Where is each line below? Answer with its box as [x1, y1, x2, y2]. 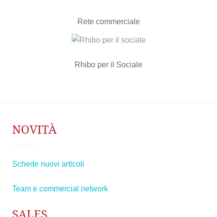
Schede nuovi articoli [12, 159, 84, 168]
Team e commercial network [12, 184, 108, 193]
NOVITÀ [12, 121, 57, 137]
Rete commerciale [77, 17, 140, 26]
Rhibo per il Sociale [75, 60, 142, 69]
